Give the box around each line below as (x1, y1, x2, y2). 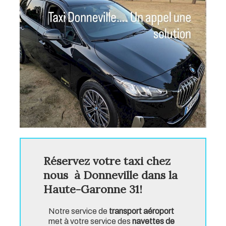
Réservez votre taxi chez (43, 154, 171, 168)
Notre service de (48, 207, 109, 216)
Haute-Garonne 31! (43, 182, 142, 197)
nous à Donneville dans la (43, 168, 178, 183)
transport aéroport (109, 207, 174, 216)
